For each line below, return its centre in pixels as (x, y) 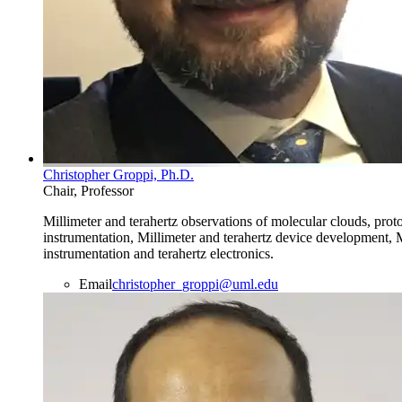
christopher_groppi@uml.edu (195, 284)
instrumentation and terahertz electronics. (158, 254)
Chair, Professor (88, 191)
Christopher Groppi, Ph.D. (118, 175)
